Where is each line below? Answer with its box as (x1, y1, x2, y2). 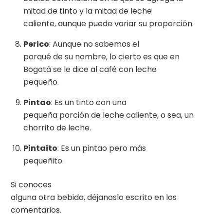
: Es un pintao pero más (57, 143, 146, 154)
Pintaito (23, 143, 57, 154)
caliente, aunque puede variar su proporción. (23, 18, 194, 30)
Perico (23, 38, 49, 50)
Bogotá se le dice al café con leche (23, 64, 157, 75)
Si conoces (11, 179, 52, 190)
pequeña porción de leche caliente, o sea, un (23, 109, 194, 121)
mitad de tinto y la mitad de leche (23, 5, 152, 17)
